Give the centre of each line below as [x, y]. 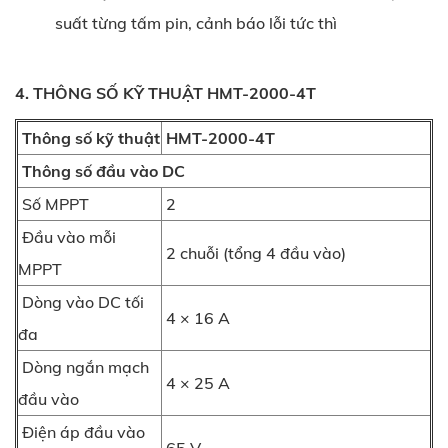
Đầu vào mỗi [67, 236]
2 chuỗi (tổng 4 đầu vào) [254, 252]
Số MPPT [53, 203]
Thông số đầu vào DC [101, 170]
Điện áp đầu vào [81, 431]
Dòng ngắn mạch [83, 366]
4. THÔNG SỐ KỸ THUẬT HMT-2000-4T [165, 92]
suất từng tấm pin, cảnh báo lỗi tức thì [196, 22]
